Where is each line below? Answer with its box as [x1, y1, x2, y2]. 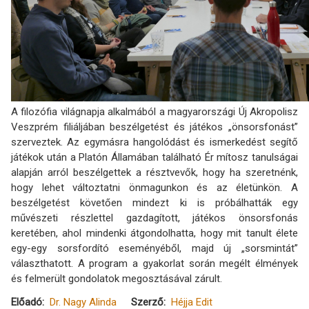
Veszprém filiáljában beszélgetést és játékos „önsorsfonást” [11, 121, 298, 133]
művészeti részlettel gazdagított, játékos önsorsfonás [11, 212, 298, 224]
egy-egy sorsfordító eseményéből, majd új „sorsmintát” [11, 242, 298, 255]
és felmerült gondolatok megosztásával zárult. [11, 272, 225, 285]
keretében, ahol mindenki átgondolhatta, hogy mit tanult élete [11, 227, 298, 239]
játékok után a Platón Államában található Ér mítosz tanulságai [11, 151, 298, 163]
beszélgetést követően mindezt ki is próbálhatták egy [11, 197, 298, 209]
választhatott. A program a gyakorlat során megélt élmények [11, 257, 298, 270]
